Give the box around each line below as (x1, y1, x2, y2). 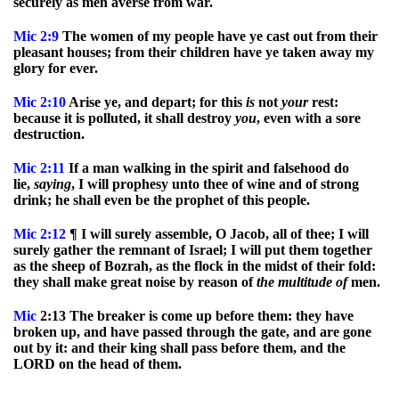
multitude (278, 274, 336, 289)
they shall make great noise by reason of (13, 274, 256, 289)
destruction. (13, 126, 85, 142)
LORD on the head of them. (13, 356, 182, 371)
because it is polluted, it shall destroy (13, 110, 235, 126)
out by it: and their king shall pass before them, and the (13, 340, 346, 355)
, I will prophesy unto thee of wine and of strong (71, 176, 359, 191)
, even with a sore (256, 110, 361, 126)
